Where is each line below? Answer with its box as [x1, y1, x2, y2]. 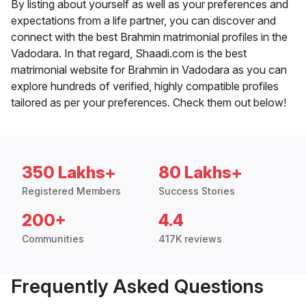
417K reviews [158, 233, 222, 245]
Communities [22, 233, 84, 245]
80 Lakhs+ [158, 163, 242, 183]
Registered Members [22, 185, 121, 197]
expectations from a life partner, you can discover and [11, 14, 276, 28]
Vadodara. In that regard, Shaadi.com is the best [11, 46, 247, 61]
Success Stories [158, 185, 235, 197]
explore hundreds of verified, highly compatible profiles [11, 79, 279, 94]
